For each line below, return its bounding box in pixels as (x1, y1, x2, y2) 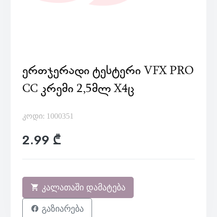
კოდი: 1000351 (22, 112, 74, 120)
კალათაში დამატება (39, 183, 125, 192)
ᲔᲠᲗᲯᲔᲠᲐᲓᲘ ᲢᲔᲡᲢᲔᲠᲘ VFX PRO (22, 62, 194, 78)
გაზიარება (39, 204, 84, 214)
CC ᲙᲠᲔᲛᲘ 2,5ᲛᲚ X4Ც (22, 79, 134, 96)
